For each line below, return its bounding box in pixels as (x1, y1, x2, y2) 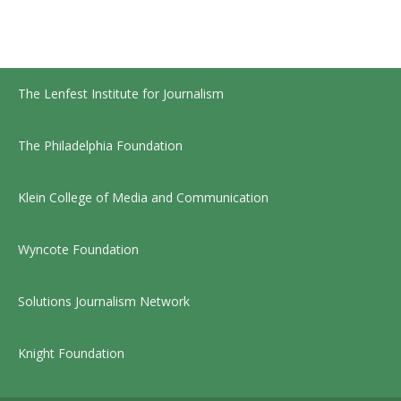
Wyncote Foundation (18, 240, 139, 258)
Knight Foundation (18, 344, 124, 362)
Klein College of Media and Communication (18, 188, 269, 206)
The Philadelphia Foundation (18, 136, 183, 154)
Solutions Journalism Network (18, 292, 190, 310)
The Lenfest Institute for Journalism (18, 84, 224, 102)
